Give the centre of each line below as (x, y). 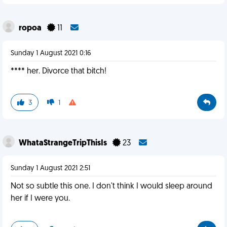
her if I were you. (40, 199)
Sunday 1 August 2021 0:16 (51, 53)
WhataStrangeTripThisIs (64, 143)
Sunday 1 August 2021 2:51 (50, 168)
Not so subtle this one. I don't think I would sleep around (111, 186)
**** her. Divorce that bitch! (59, 71)
